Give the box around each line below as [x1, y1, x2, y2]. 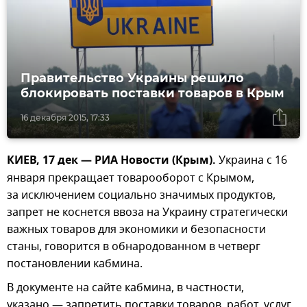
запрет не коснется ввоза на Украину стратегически [7, 204, 288, 221]
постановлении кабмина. [7, 256, 143, 273]
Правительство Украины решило [21, 71, 244, 86]
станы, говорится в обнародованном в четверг [7, 238, 260, 256]
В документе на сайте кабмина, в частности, [7, 280, 244, 297]
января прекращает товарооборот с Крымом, [7, 170, 254, 187]
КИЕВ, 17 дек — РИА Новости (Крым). [7, 152, 216, 171]
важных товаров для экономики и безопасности [7, 221, 266, 238]
